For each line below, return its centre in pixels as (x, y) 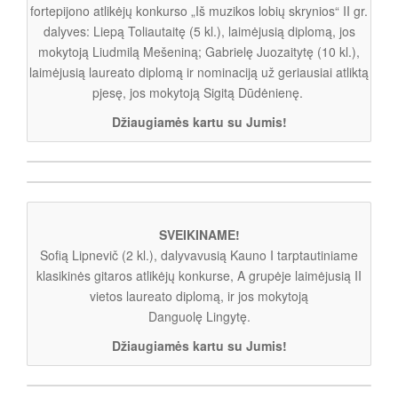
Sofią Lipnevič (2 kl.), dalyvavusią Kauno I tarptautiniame (199, 255)
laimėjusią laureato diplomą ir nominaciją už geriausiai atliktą (199, 72)
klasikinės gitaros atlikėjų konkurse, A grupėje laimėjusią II (199, 275)
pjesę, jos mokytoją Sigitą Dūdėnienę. (199, 92)
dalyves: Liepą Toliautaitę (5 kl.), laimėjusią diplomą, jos (199, 31)
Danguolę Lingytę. (199, 316)
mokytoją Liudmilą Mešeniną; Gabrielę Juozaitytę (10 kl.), (199, 51)
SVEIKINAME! (199, 234)
